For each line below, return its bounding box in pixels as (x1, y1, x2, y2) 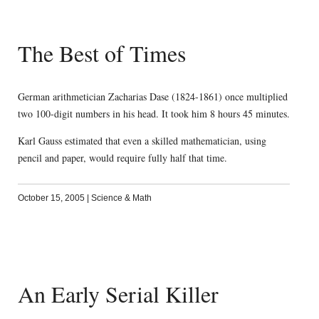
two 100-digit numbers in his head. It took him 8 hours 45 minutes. (17, 107, 290, 121)
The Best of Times (17, 37, 186, 68)
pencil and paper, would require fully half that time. (17, 151, 227, 165)
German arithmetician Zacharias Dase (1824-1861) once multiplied (17, 90, 288, 104)
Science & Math (90, 193, 152, 204)
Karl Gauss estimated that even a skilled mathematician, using (17, 134, 266, 148)
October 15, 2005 (17, 193, 85, 204)
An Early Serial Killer (17, 278, 219, 310)
